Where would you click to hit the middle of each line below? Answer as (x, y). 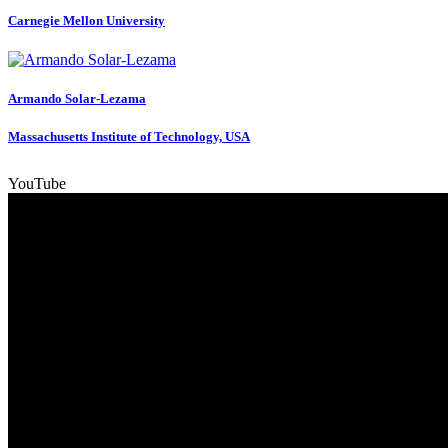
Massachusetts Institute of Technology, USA (129, 137)
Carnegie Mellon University (86, 20)
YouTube (37, 184)
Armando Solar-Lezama (77, 99)
